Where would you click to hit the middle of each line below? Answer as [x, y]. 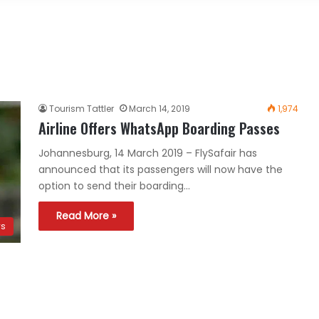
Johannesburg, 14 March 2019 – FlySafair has [148, 153]
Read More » [86, 216]
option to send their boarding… [114, 186]
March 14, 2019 [159, 109]
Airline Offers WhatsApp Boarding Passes [159, 128]
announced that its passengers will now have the [161, 169]
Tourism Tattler [82, 109]
